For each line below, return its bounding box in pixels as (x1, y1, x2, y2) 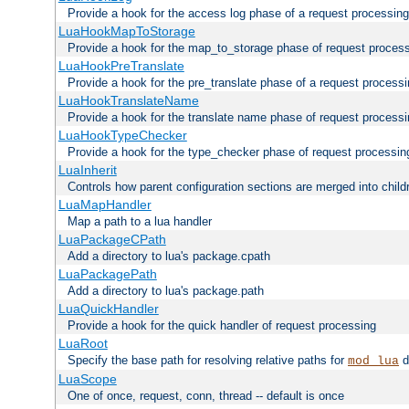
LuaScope (58, 371, 117, 386)
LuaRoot (58, 335, 108, 351)
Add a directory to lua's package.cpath (68, 248, 270, 263)
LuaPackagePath (58, 266, 157, 281)
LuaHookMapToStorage (58, 23, 195, 38)
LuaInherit (58, 162, 117, 177)
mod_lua (348, 353, 399, 368)
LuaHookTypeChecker (58, 127, 187, 142)
